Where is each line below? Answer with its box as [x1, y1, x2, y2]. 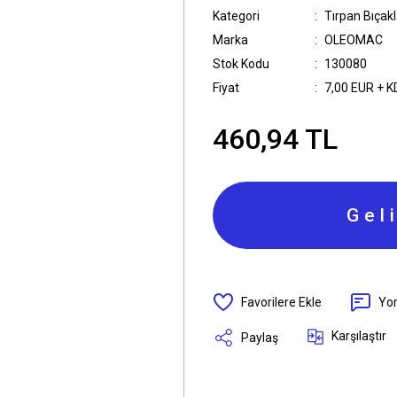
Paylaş [241, 330, 278, 345]
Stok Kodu [213, 57, 269, 71]
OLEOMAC [324, 33, 383, 47]
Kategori [213, 9, 260, 23]
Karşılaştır [331, 329, 386, 343]
